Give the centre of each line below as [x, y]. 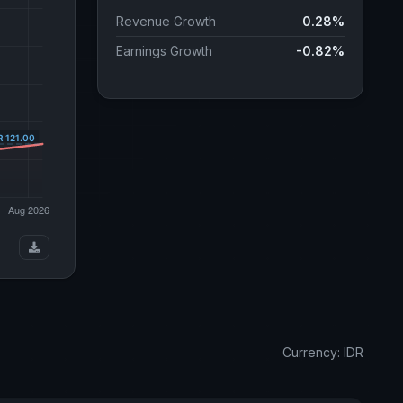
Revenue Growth [166, 21]
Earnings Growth [164, 51]
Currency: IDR [323, 352]
